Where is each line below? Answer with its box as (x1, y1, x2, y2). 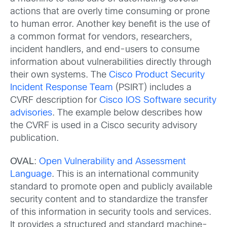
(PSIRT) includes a (113, 84, 192, 93)
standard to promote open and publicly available (10, 182, 212, 192)
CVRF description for (10, 96, 99, 105)
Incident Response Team (10, 84, 113, 93)
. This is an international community (52, 170, 199, 179)
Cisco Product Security (109, 71, 205, 80)
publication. (10, 134, 59, 143)
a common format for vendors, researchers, (10, 33, 192, 42)
